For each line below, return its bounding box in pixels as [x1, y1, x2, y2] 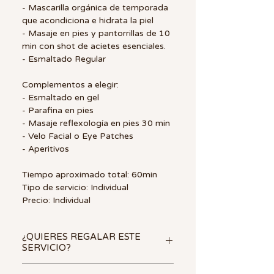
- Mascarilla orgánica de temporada [22, 2, 168, 13]
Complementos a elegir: [22, 79, 119, 90]
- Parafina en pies [22, 105, 94, 116]
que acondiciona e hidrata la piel [22, 15, 154, 26]
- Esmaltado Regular [22, 53, 106, 64]
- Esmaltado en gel [22, 92, 99, 103]
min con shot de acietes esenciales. [22, 40, 166, 51]
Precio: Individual [22, 194, 91, 206]
